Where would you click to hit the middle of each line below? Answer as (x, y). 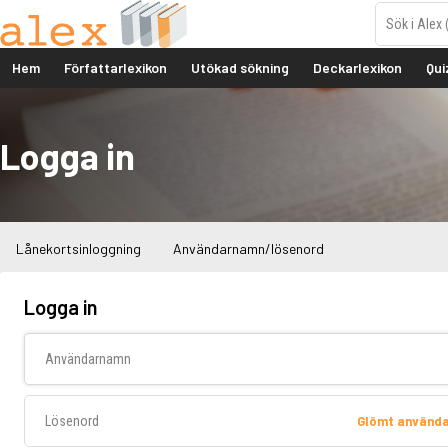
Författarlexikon (115, 67)
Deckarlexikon (357, 67)
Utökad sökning (240, 67)
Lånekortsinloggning (78, 249)
